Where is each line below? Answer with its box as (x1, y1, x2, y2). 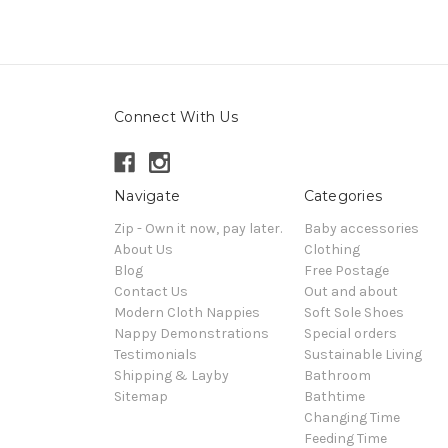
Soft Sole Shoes (303, 304, 404, 322)
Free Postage (303, 262, 389, 280)
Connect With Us (114, 108, 238, 127)
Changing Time (303, 409, 400, 427)
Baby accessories (303, 220, 419, 238)
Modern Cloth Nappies (114, 304, 260, 322)
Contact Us (114, 283, 188, 301)
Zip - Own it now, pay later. (114, 220, 282, 238)
